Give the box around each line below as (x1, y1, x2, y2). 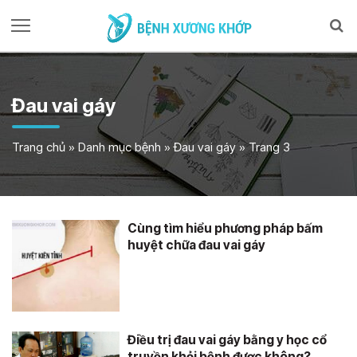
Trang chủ (12, 139, 65, 155)
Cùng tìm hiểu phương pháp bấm (127, 221, 323, 236)
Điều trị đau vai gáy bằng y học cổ (127, 332, 327, 347)
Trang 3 (249, 139, 290, 155)
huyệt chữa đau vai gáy (127, 237, 265, 253)
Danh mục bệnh (78, 139, 161, 155)
